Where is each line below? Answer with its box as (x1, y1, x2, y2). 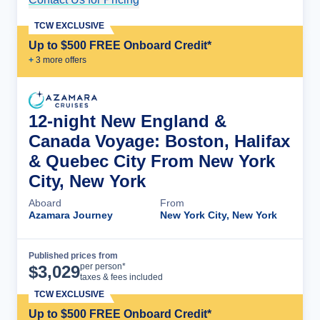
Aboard (29, 196, 61, 209)
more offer (41, 54, 82, 65)
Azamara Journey (29, 209, 113, 221)
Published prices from (29, 250, 118, 261)
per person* (80, 261, 126, 271)
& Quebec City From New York (29, 151, 275, 171)
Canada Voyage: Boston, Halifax (29, 131, 290, 151)
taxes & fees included (80, 271, 163, 282)
